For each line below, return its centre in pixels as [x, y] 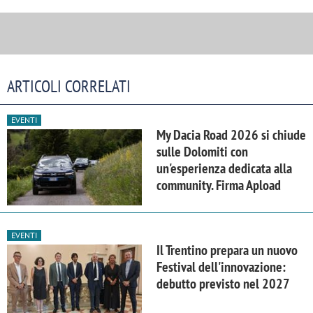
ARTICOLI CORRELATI [69, 87]
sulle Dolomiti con [202, 152]
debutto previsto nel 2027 [223, 284]
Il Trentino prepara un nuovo [227, 250]
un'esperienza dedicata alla [224, 169]
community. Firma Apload [219, 185]
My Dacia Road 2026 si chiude [231, 135]
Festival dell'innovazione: [221, 267]
